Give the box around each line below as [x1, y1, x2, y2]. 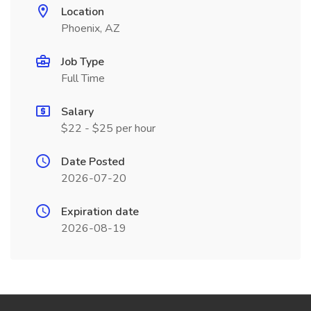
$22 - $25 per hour [61, 121, 155, 136]
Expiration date [61, 204, 139, 219]
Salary [61, 104, 94, 119]
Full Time [61, 71, 105, 86]
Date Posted [61, 154, 125, 169]
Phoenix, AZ [61, 21, 119, 36]
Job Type [61, 54, 104, 69]
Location [61, 4, 104, 19]
